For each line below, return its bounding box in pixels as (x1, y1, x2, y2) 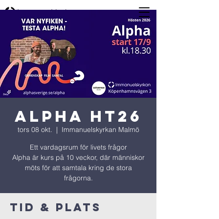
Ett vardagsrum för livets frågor (29, 143, 127, 152)
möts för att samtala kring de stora (24, 163, 132, 172)
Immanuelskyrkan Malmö (61, 125, 139, 134)
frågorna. (64, 174, 93, 182)
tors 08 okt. (17, 125, 52, 134)
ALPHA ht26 (14, 107, 142, 126)
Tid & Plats (10, 200, 101, 214)
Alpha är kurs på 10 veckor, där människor (12, 153, 145, 162)
